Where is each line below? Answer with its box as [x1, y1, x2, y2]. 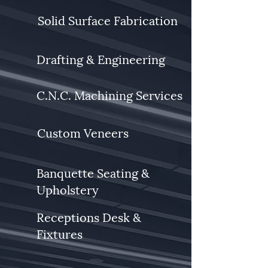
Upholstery [36, 180, 99, 198]
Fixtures [36, 224, 83, 242]
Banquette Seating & [36, 163, 150, 181]
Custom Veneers [37, 123, 129, 141]
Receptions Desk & [36, 208, 141, 226]
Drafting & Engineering [36, 50, 165, 68]
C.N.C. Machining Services [36, 86, 182, 103]
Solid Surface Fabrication [38, 11, 178, 29]
